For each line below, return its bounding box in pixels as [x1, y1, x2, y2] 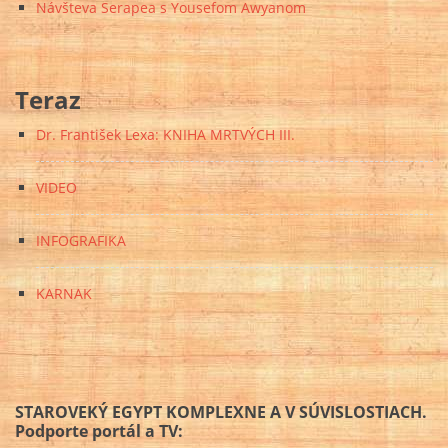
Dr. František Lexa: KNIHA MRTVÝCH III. [36, 125, 295, 145]
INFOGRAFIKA [36, 231, 126, 251]
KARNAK [36, 284, 92, 304]
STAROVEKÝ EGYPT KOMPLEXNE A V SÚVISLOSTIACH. [15, 400, 427, 423]
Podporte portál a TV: [15, 419, 183, 442]
